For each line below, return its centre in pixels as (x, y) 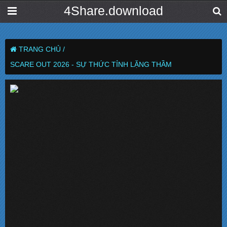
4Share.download (113, 11)
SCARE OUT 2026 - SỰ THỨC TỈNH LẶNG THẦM (91, 64)
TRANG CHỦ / (42, 49)
